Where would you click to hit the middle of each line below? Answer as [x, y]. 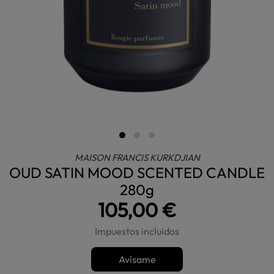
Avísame [137, 259]
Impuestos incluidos [137, 231]
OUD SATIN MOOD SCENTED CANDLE [137, 172]
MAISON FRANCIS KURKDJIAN [137, 157]
